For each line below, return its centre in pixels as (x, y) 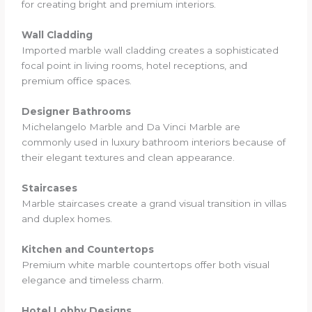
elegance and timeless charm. (93, 280)
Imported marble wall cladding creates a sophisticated (150, 50)
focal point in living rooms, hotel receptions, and (135, 65)
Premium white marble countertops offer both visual (146, 264)
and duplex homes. (67, 218)
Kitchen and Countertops (88, 249)
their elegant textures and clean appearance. (128, 157)
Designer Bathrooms (77, 111)
